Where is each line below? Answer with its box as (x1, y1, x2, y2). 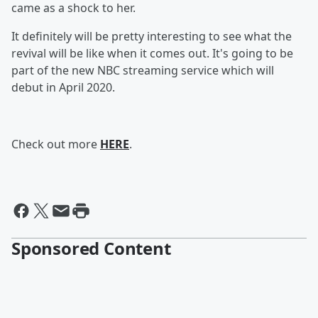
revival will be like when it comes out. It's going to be (11, 45, 293, 61)
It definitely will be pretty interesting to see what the (11, 28, 292, 44)
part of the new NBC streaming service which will (11, 62, 274, 78)
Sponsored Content (11, 236, 171, 260)
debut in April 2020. (11, 79, 115, 95)
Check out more (11, 136, 100, 152)
